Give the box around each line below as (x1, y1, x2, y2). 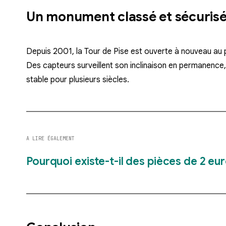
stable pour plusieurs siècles (26, 75, 127, 85)
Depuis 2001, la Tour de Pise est (26, 46, 144, 57)
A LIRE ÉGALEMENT (26, 135, 75, 142)
